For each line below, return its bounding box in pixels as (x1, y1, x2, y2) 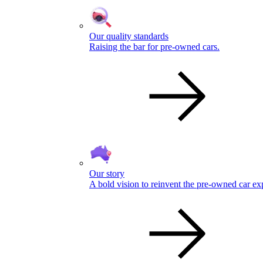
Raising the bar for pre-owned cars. (89, 41, 220, 52)
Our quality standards (89, 31, 168, 41)
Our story (89, 168, 124, 178)
